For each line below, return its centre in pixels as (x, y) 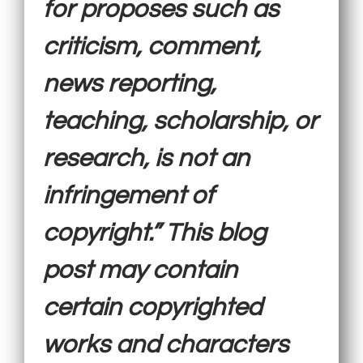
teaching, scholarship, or (181, 121)
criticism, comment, (152, 47)
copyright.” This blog (155, 233)
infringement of (129, 196)
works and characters (166, 345)
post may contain (141, 270)
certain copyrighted (153, 307)
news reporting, (130, 84)
